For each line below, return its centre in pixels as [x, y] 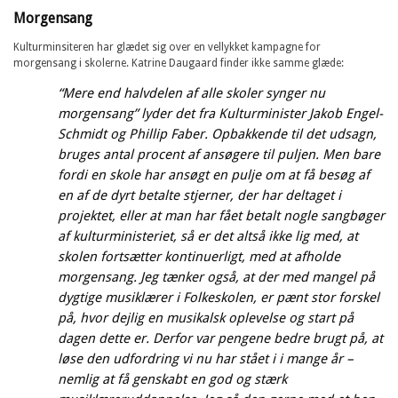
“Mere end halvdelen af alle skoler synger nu [191, 93]
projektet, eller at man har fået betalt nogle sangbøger [221, 215]
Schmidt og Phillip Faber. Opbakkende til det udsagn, [217, 134]
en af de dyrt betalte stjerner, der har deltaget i [199, 195]
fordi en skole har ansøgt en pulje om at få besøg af [214, 175]
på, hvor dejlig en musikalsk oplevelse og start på [206, 318]
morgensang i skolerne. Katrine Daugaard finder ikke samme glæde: [179, 63]
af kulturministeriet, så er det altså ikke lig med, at [208, 236]
